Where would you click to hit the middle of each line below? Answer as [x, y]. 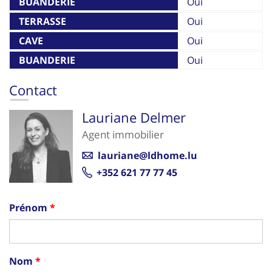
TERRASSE [42, 21]
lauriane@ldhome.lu [147, 155]
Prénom [28, 207]
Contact [33, 90]
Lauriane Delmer [134, 117]
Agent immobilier [123, 134]
